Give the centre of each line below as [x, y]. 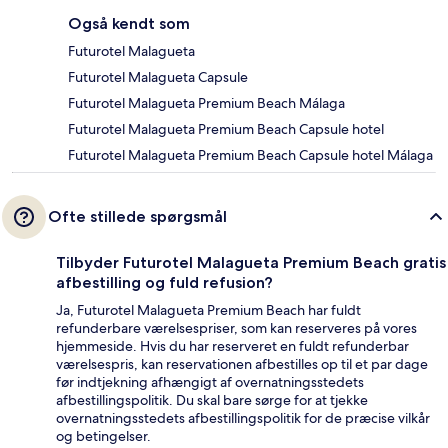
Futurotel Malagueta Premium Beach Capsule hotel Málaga [250, 155]
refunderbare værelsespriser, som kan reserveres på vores [236, 328]
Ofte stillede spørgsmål [137, 217]
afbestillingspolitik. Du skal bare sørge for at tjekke [212, 400]
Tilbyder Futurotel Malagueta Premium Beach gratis [251, 263]
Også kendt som [129, 24]
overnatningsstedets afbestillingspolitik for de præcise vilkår [243, 418]
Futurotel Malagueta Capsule [158, 77]
